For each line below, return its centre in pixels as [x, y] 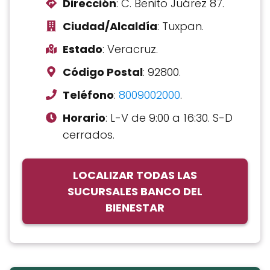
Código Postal [103, 72]
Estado [83, 49]
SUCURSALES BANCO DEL [135, 192]
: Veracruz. [130, 49]
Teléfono [88, 95]
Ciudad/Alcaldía [110, 27]
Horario [84, 118]
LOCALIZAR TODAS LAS [135, 175]
